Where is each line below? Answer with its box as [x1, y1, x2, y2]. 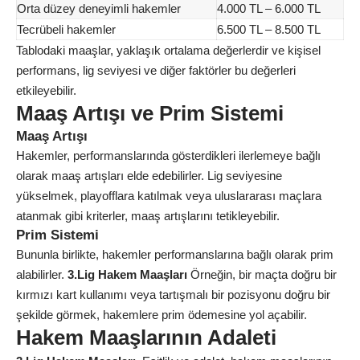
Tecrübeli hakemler [17, 22, 116, 37]
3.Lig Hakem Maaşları [67, 268, 187, 282]
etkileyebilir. [16, 84, 76, 98]
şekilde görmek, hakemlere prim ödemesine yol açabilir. [16, 308, 307, 322]
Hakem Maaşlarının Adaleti [16, 325, 276, 350]
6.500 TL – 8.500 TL [217, 22, 321, 37]
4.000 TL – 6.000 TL [217, 2, 321, 16]
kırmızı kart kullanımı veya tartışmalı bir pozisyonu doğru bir [16, 288, 330, 302]
